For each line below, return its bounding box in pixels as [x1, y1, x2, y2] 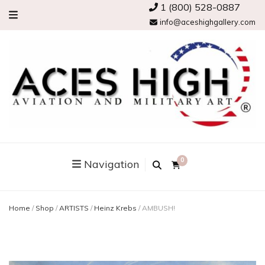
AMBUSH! [142, 203, 175, 212]
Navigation [84, 157, 139, 171]
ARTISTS [59, 203, 89, 212]
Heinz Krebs [94, 203, 137, 212]
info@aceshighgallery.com [158, 17, 256, 27]
